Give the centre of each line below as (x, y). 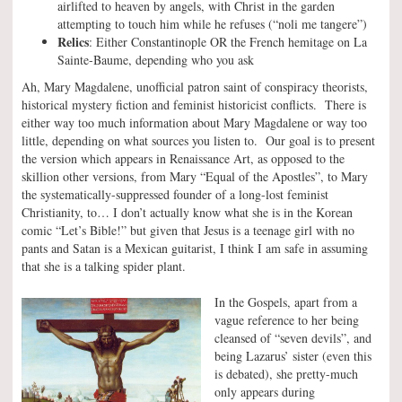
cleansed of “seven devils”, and (293, 338)
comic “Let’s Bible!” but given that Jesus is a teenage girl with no (188, 231)
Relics (73, 42)
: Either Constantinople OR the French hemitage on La (228, 42)
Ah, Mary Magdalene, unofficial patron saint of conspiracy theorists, (195, 87)
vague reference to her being (287, 320)
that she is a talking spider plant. (104, 267)
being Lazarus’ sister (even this (293, 356)
